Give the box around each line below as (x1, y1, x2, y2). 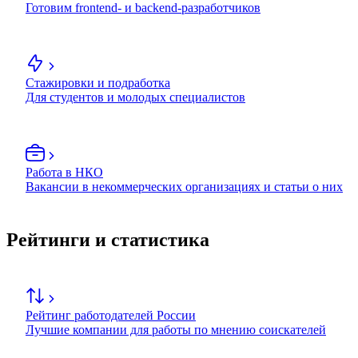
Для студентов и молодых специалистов (26, 90, 245, 105)
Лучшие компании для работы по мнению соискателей (26, 323, 326, 337)
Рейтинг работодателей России (26, 308, 196, 323)
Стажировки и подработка (26, 76, 170, 90)
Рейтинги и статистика (6, 229, 209, 251)
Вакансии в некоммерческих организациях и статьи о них (26, 180, 343, 194)
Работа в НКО (26, 165, 103, 180)
